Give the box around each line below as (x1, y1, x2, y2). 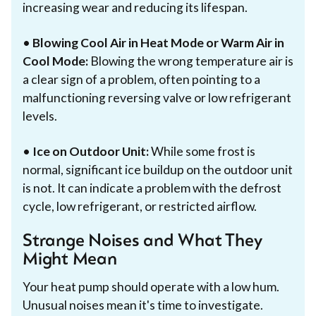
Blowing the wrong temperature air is (88, 53, 293, 68)
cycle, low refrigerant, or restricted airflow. (23, 198, 257, 214)
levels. (23, 108, 57, 123)
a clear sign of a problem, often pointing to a (23, 71, 260, 87)
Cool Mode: (23, 53, 88, 68)
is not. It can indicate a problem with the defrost (23, 180, 281, 195)
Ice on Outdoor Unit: (32, 143, 149, 159)
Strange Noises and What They (23, 233, 262, 250)
